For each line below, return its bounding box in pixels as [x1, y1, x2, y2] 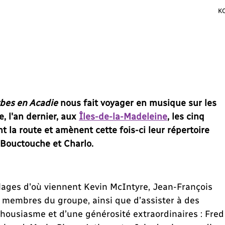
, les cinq [167, 110, 204, 122]
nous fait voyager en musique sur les [58, 97, 216, 108]
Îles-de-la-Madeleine [79, 110, 167, 122]
